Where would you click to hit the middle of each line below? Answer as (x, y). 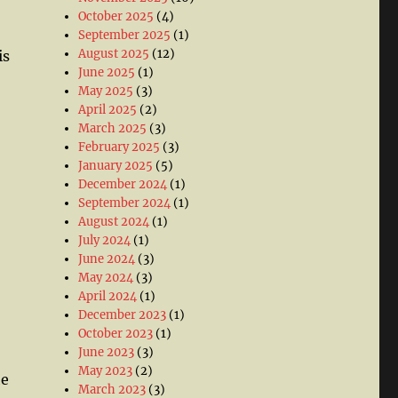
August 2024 (114, 222)
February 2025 (119, 147)
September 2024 (125, 203)
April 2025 (108, 110)
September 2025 (125, 35)
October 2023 (116, 334)
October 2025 (116, 16)
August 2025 (114, 54)
